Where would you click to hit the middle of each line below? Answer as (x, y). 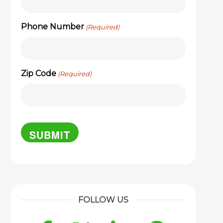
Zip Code (38, 73)
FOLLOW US (103, 200)
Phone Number (52, 27)
